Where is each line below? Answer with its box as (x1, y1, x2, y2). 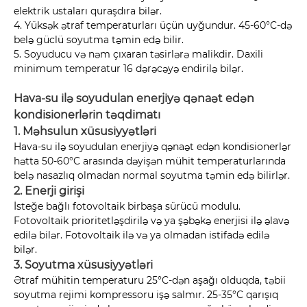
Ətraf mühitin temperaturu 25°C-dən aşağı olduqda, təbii (14, 274, 286, 287)
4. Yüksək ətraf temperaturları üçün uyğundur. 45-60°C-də (14, 19, 292, 32)
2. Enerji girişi (14, 184, 84, 198)
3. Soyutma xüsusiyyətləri (14, 258, 153, 272)
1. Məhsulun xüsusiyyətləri (14, 125, 156, 138)
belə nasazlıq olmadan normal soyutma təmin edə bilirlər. (14, 169, 290, 182)
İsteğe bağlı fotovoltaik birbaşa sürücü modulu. (14, 200, 241, 213)
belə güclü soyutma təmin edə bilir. (14, 34, 184, 47)
